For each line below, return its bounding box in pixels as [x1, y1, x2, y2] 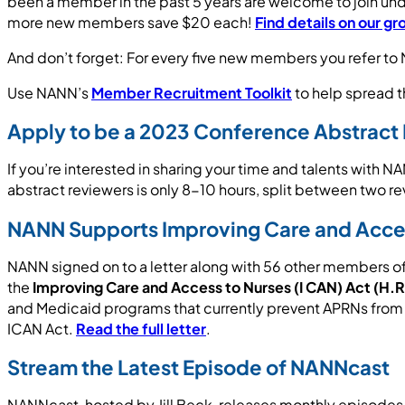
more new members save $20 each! [7, 13, 255, 33]
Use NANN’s [7, 83, 91, 103]
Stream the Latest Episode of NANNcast [7, 354, 390, 381]
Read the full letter [76, 318, 206, 338]
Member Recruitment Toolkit [91, 83, 292, 103]
